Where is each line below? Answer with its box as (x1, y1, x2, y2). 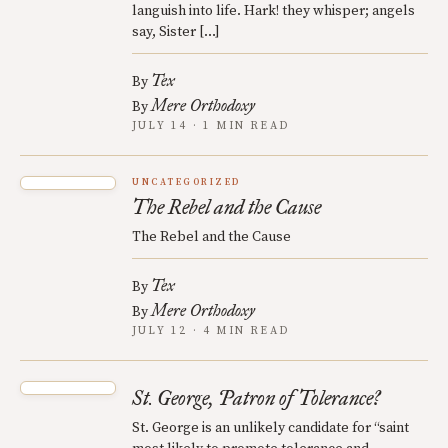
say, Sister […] (132, 23, 220, 42)
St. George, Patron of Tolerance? (132, 386, 380, 411)
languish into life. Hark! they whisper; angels (132, 2, 415, 21)
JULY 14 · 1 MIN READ (132, 119, 289, 134)
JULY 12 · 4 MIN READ (132, 324, 289, 339)
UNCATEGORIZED (132, 177, 241, 189)
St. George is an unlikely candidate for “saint (132, 419, 409, 438)
